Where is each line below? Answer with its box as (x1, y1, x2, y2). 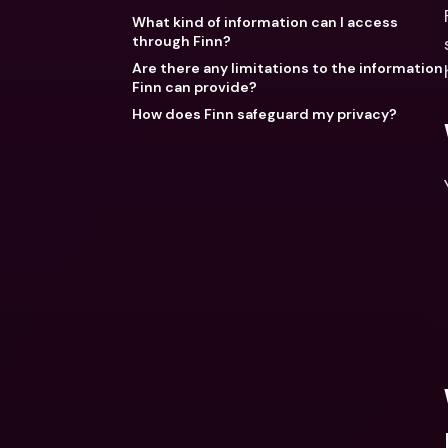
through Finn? (132, 32, 231, 50)
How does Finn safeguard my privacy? (132, 105, 397, 123)
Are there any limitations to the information (132, 59, 443, 77)
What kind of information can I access (132, 13, 398, 31)
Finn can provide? (132, 78, 257, 96)
